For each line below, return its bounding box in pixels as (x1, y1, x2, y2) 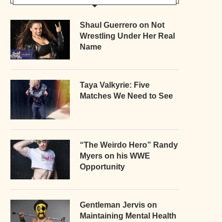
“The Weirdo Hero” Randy (80, 140, 178, 149)
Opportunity (80, 162, 125, 171)
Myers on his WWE (80, 151, 150, 160)
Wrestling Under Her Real (80, 31, 175, 40)
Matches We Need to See (80, 91, 173, 100)
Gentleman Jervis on (80, 200, 157, 209)
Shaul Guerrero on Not (80, 20, 165, 29)
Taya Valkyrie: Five (80, 80, 150, 89)
